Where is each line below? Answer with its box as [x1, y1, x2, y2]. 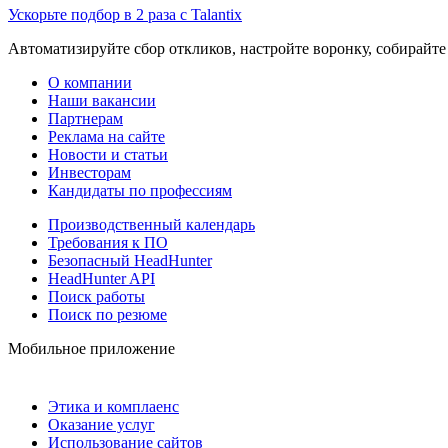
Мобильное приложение [8, 339, 175, 357]
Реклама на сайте [48, 127, 165, 145]
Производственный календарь [48, 215, 255, 233]
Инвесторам [48, 163, 131, 181]
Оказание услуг [48, 415, 155, 433]
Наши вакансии [48, 91, 156, 109]
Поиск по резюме [48, 305, 167, 323]
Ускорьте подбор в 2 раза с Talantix [8, 5, 242, 23]
